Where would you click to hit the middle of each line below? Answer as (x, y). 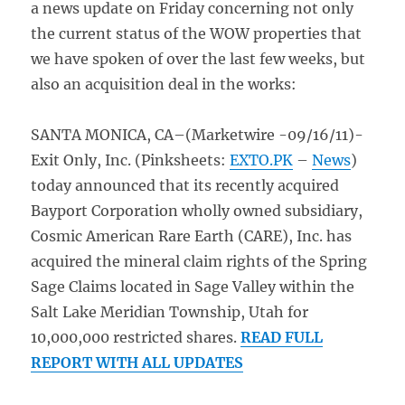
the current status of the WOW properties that (197, 33)
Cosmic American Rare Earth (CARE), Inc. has (192, 236)
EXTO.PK (262, 160)
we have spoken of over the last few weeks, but (198, 59)
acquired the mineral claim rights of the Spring (199, 261)
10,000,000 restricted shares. (136, 337)
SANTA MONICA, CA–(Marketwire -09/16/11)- (198, 135)
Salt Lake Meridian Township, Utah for (170, 312)
